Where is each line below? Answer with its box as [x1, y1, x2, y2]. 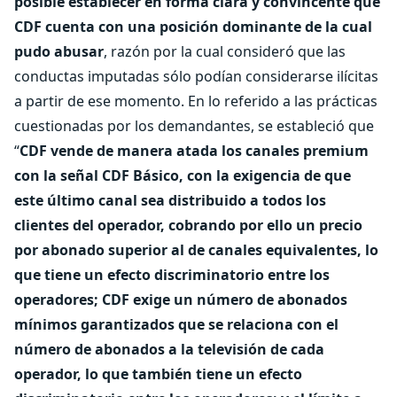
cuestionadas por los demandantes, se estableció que [14, 116, 374, 136]
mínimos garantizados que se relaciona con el [14, 315, 339, 334]
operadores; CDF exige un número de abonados [14, 290, 347, 309]
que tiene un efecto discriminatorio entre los [14, 265, 330, 284]
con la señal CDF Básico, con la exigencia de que [14, 166, 351, 185]
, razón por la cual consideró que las [104, 42, 346, 61]
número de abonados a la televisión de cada [14, 339, 324, 359]
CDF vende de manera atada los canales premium [19, 141, 369, 160]
